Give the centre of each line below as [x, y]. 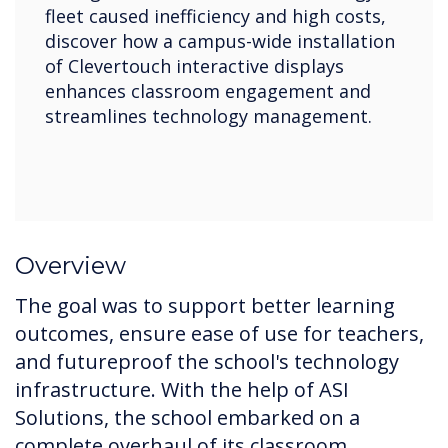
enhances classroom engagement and [208, 90]
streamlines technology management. [208, 115]
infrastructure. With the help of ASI [182, 389]
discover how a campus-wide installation [220, 40]
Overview [70, 265]
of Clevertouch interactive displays [194, 65]
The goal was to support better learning [205, 305]
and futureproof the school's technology [207, 361]
